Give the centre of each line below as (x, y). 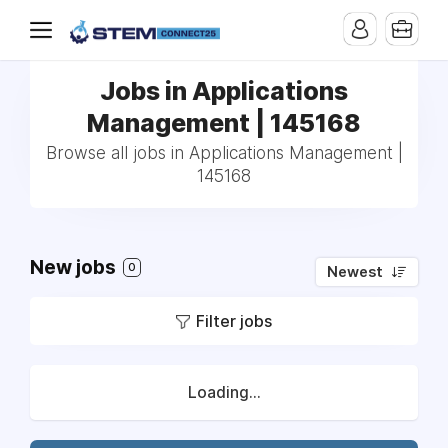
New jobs (75, 267)
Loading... (224, 392)
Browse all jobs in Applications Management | (224, 153)
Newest (355, 272)
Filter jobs (234, 321)
